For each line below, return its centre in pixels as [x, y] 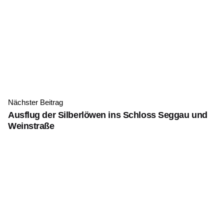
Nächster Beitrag [35, 102]
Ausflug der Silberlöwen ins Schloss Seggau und [108, 115]
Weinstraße [31, 126]
